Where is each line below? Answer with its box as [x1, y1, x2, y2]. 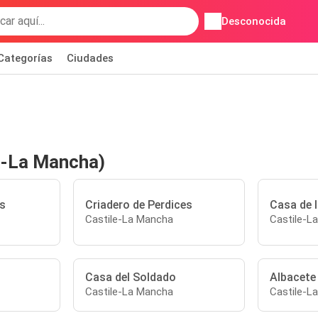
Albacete [269, 270, 316, 284]
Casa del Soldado [85, 270, 177, 284]
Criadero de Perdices [85, 197, 193, 212]
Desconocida [221, 15, 286, 28]
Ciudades [67, 52, 114, 65]
